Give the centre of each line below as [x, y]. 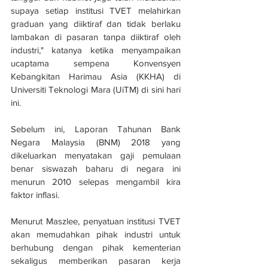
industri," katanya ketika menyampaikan [96, 50]
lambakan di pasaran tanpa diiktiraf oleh [96, 36]
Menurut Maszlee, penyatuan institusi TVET [96, 221]
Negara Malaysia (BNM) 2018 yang [96, 142]
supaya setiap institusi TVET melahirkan [96, 10]
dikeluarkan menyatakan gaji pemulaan [96, 155]
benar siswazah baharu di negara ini [96, 168]
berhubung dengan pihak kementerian [96, 247]
